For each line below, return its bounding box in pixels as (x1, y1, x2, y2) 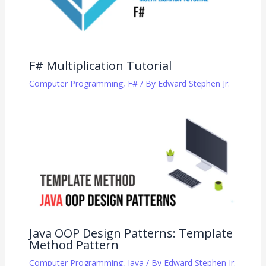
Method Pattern (28, 237, 119, 254)
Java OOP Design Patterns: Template (28, 225, 233, 242)
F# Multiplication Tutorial (28, 58, 172, 74)
